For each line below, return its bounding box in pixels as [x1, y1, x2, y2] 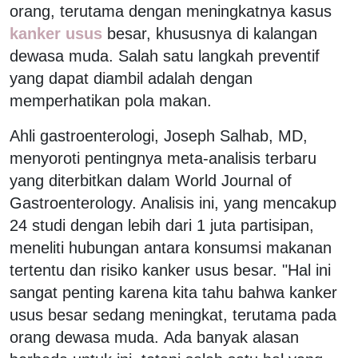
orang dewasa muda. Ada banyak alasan [10, 328, 299, 346]
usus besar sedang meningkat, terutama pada [10, 305, 336, 324]
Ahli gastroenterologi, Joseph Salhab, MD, [10, 126, 308, 145]
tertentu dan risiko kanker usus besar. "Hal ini [10, 261, 331, 279]
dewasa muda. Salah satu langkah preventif [10, 46, 320, 65]
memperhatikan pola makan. [10, 91, 212, 109]
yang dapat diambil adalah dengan [10, 69, 253, 87]
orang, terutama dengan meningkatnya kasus [10, 2, 332, 20]
